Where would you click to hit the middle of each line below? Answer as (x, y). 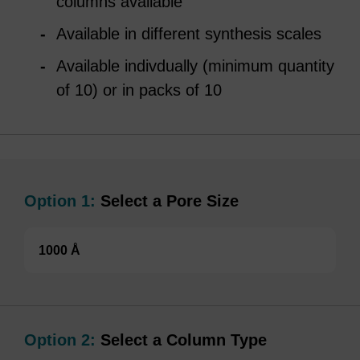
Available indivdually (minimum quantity (195, 66)
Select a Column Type (181, 340)
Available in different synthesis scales (189, 34)
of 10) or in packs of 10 (139, 90)
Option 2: (60, 340)
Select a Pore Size (167, 201)
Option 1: (60, 201)
